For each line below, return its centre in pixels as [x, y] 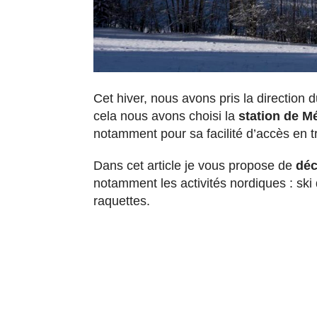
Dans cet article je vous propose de [193, 165]
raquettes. [122, 201]
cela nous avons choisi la [166, 116]
